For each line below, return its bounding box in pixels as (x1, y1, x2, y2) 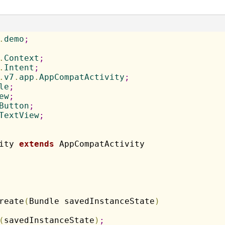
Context (4, 53, 39, 63)
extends (19, 139, 54, 149)
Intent (4, 63, 34, 72)
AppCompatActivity (39, 72, 125, 82)
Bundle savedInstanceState (29, 196, 155, 206)
